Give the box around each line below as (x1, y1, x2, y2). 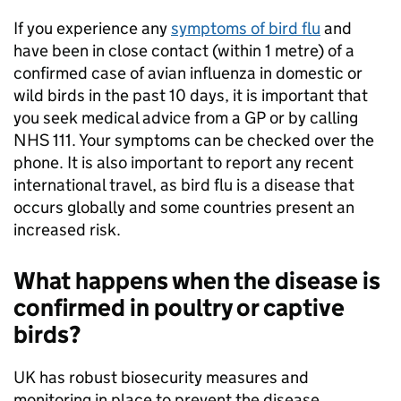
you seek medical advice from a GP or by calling (13, 107, 358, 128)
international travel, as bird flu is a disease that (13, 175, 354, 195)
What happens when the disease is (13, 266, 380, 295)
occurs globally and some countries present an (13, 197, 354, 218)
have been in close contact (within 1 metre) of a (13, 40, 354, 61)
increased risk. (13, 219, 121, 240)
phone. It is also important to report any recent (13, 152, 354, 173)
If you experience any (13, 18, 171, 38)
